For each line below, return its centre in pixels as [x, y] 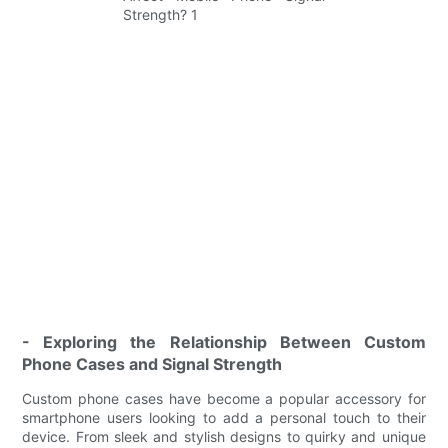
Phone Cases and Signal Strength [152, 363]
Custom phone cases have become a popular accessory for [224, 398]
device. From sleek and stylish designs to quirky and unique [224, 436]
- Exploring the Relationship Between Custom [224, 341]
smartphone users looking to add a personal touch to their [224, 417]
